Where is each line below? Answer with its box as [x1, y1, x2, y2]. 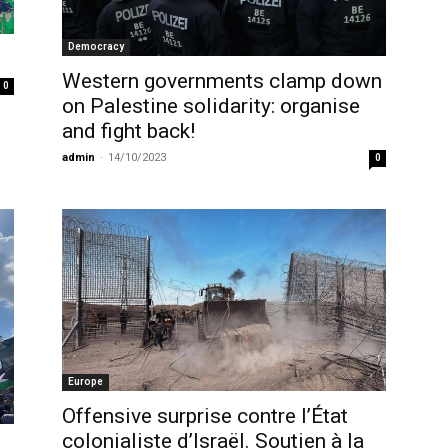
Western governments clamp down [62, 68, 382, 93]
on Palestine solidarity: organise [62, 93, 360, 118]
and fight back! [62, 118, 195, 143]
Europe [68, 375, 103, 387]
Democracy [68, 40, 124, 52]
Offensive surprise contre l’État [62, 403, 348, 428]
